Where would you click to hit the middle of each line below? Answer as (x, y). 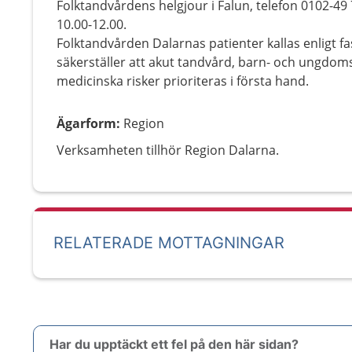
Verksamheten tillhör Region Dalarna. (168, 150)
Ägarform (86, 123)
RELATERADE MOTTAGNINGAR (169, 243)
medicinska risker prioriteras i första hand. (183, 81)
